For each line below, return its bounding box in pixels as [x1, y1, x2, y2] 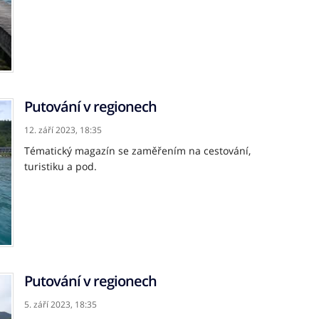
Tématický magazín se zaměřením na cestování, [24, 144, 251, 158]
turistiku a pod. [24, 159, 97, 174]
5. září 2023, [24, 298, 73, 310]
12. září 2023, [24, 124, 78, 137]
